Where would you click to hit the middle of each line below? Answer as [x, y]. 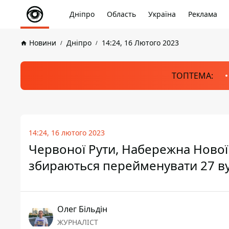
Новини [43, 43]
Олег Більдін [82, 209]
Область [121, 14]
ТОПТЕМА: [192, 76]
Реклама [203, 14]
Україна [162, 14]
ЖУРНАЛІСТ [78, 222]
